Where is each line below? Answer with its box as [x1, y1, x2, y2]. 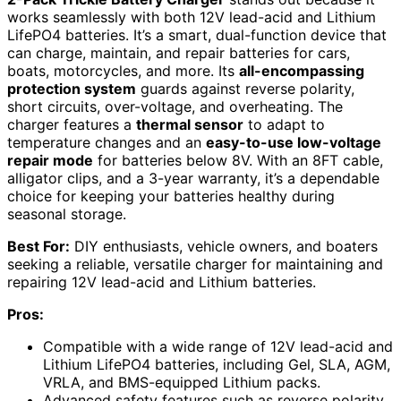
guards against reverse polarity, [136, 79, 354, 98]
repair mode [7, 150, 93, 169]
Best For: [7, 236, 70, 255]
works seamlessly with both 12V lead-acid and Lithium [7, 7, 376, 26]
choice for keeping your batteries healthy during [7, 186, 335, 205]
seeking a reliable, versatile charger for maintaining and [7, 254, 383, 273]
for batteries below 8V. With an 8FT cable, [93, 150, 383, 169]
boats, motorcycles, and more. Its [7, 61, 239, 80]
